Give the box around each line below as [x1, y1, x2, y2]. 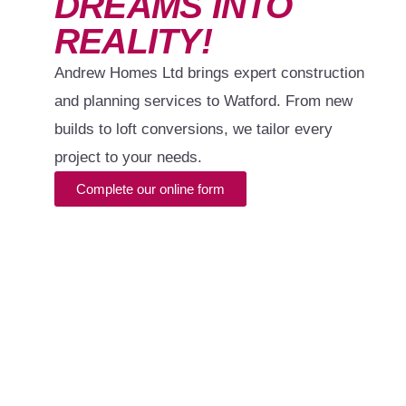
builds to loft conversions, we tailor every [54, 121, 333, 139]
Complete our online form [76, 181, 225, 198]
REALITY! [54, 22, 212, 62]
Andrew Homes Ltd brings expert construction [54, 64, 364, 82]
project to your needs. [54, 149, 202, 167]
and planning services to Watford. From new [54, 92, 353, 111]
